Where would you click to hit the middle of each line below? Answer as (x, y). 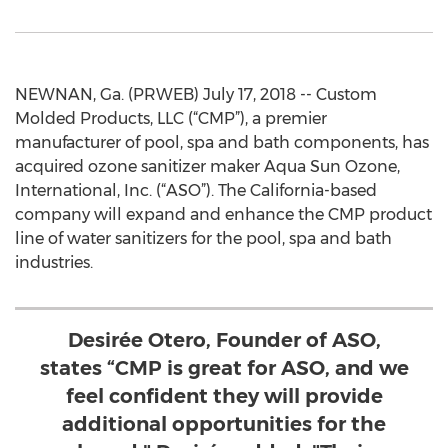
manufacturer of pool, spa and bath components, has (222, 142)
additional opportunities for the (224, 424)
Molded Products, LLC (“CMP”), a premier (171, 118)
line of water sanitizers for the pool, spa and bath (203, 238)
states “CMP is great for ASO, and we (224, 368)
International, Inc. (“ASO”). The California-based (196, 190)
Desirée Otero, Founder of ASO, (224, 340)
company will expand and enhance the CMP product (223, 214)
